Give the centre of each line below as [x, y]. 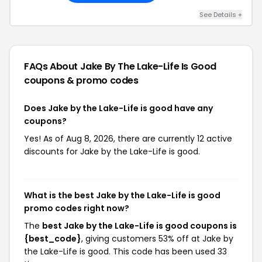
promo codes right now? [77, 208]
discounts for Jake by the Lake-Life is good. [112, 151]
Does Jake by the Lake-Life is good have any [118, 108]
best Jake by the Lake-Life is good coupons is [139, 225]
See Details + [221, 14]
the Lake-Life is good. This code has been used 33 [125, 251]
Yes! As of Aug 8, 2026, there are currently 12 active [128, 138]
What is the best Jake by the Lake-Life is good [122, 195]
